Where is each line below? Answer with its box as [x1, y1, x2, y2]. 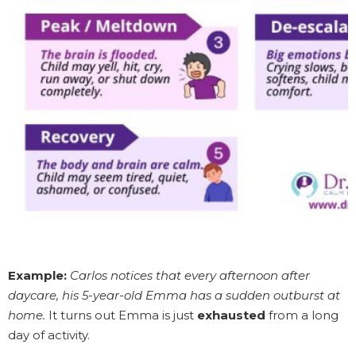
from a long [265, 307, 339, 323]
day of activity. [8, 327, 90, 342]
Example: [8, 267, 67, 283]
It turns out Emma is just [45, 307, 197, 323]
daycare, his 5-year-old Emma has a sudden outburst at [8, 287, 340, 303]
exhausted [197, 307, 265, 323]
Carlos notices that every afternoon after [70, 267, 310, 283]
